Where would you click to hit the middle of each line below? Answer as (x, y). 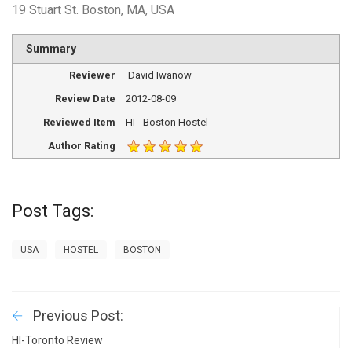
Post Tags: (53, 211)
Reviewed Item (79, 122)
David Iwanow (159, 75)
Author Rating (81, 145)
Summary (51, 49)
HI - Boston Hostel (167, 122)
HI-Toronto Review (57, 340)
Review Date (85, 99)
